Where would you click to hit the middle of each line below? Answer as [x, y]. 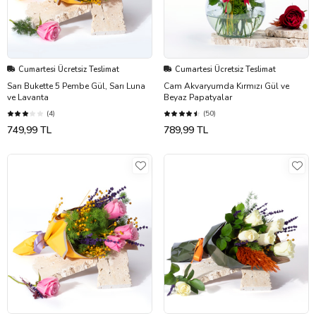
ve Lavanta [28, 97]
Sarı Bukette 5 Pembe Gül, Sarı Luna [76, 86]
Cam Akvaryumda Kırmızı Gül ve [226, 86]
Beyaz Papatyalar [198, 97]
